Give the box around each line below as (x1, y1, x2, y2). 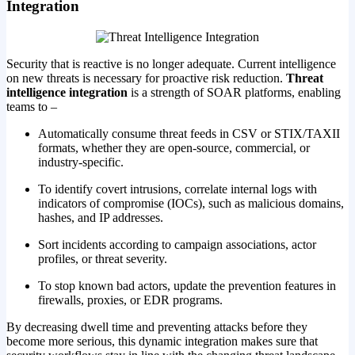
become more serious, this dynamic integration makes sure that (6, 334, 318, 348)
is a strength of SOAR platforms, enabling (131, 85, 341, 99)
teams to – (6, 99, 57, 113)
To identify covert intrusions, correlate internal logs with (38, 181, 317, 196)
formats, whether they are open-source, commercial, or (38, 140, 310, 155)
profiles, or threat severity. (38, 251, 167, 265)
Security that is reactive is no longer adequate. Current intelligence (6, 56, 336, 71)
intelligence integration (6, 85, 131, 99)
